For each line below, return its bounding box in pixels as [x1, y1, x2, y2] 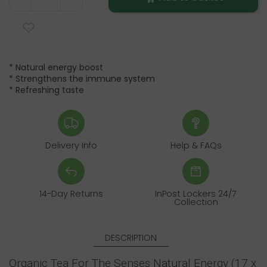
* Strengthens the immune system [9, 72, 155, 85]
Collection [173, 195, 218, 208]
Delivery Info [45, 139, 97, 151]
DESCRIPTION [105, 232, 157, 244]
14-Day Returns [39, 187, 103, 200]
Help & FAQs [170, 139, 222, 151]
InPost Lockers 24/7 [155, 187, 237, 200]
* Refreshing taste [9, 83, 84, 96]
